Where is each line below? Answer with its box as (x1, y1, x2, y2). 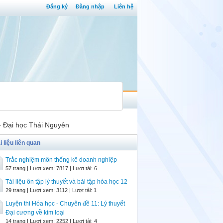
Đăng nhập (76, 3, 105, 9)
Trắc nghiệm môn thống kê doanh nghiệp (5, 156, 117, 163)
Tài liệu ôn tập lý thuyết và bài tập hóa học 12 (5, 178, 127, 185)
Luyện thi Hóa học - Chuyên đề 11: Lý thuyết (5, 200, 125, 207)
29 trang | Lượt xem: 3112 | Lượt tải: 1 (5, 187, 97, 193)
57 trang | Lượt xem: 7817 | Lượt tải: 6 (5, 165, 97, 171)
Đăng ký (46, 3, 68, 9)
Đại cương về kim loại (5, 209, 65, 216)
